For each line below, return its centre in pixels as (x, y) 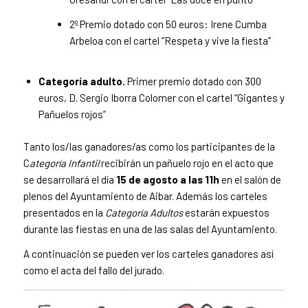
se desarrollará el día (69, 179)
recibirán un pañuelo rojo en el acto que (186, 163)
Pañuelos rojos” (72, 114)
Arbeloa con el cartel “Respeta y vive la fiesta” (170, 40)
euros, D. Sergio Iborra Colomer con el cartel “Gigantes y (161, 97)
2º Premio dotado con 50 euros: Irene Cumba (168, 24)
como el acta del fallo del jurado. (95, 271)
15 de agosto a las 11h (167, 179)
